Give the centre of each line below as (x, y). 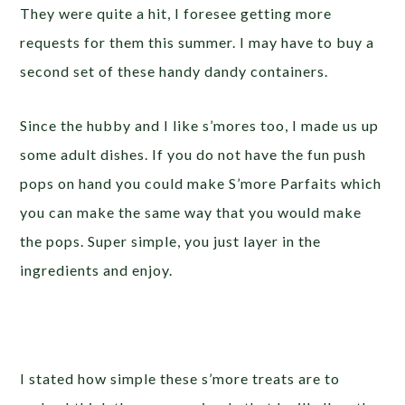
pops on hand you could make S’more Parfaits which (201, 184)
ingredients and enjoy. (97, 270)
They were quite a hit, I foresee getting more (176, 14)
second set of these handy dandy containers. (174, 71)
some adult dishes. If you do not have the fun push (193, 155)
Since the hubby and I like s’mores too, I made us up (200, 126)
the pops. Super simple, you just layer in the (171, 241)
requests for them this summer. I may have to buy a (198, 42)
